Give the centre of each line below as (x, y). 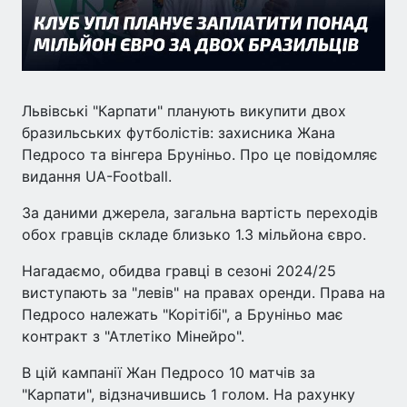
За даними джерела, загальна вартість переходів (200, 212)
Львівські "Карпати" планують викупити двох (184, 110)
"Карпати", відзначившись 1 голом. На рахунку (189, 394)
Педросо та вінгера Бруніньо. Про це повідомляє (200, 154)
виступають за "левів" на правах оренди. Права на (203, 292)
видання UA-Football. (97, 176)
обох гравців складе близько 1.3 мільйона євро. (194, 234)
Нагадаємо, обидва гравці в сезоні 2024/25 (179, 270)
